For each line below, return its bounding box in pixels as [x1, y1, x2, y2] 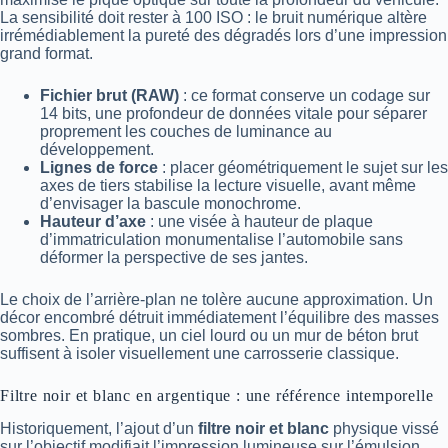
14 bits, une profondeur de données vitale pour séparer [40, 105, 427, 123]
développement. [40, 141, 154, 159]
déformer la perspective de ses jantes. [40, 249, 308, 267]
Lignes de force [40, 159, 158, 177]
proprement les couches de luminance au [40, 123, 332, 141]
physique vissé [329, 420, 439, 438]
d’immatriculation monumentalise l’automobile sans [40, 231, 403, 249]
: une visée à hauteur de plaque [146, 213, 373, 231]
